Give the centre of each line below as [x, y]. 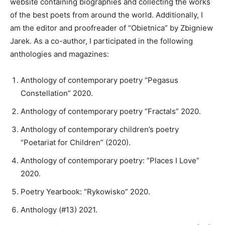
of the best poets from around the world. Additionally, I [106, 15]
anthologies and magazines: [60, 54]
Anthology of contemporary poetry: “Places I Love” [110, 161]
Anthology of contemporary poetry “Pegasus [99, 80]
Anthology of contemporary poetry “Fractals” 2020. [111, 111]
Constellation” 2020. [57, 93]
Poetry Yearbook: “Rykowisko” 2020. [85, 192]
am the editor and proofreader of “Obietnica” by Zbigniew [111, 28]
